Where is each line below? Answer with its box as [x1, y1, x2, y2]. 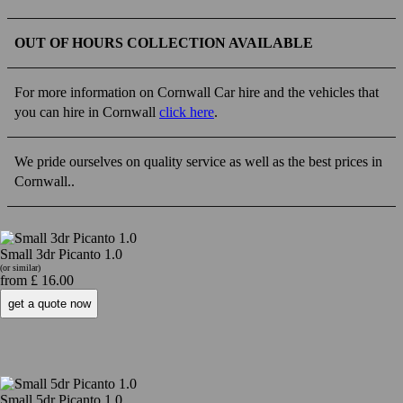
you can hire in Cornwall [14, 104, 159, 121]
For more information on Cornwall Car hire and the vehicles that [14, 85, 379, 101]
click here [159, 104, 214, 121]
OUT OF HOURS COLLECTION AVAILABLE [14, 35, 313, 51]
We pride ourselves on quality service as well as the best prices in [14, 154, 382, 170]
